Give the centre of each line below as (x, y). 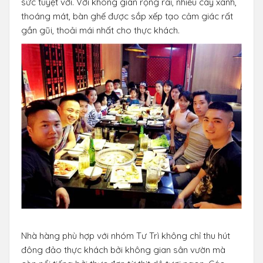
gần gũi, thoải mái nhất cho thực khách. (100, 30)
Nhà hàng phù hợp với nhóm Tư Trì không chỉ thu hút (126, 235)
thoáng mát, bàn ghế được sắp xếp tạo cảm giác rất (127, 16)
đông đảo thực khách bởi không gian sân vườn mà (123, 249)
